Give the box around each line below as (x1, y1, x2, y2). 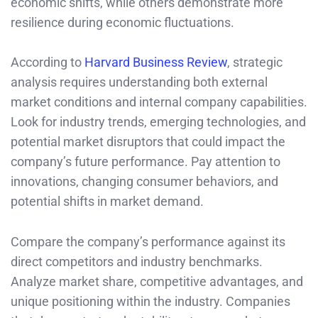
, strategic (227, 55, 283, 70)
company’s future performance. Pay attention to (11, 154, 280, 170)
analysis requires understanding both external (11, 75, 268, 90)
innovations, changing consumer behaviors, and (11, 174, 278, 190)
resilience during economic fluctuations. (11, 14, 234, 30)
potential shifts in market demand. (11, 194, 204, 209)
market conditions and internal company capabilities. (11, 94, 307, 110)
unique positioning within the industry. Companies (11, 294, 290, 309)
